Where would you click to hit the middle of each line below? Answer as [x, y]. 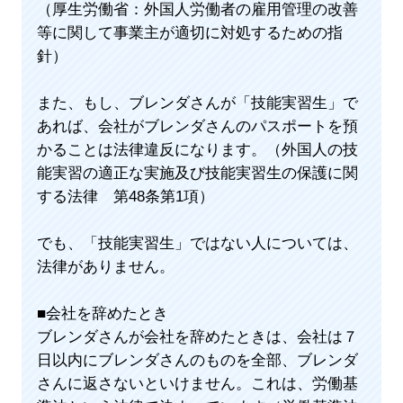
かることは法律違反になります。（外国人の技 [197, 150]
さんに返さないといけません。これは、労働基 [197, 384]
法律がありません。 [105, 267]
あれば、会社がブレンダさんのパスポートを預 [197, 127]
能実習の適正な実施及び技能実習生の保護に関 [197, 174]
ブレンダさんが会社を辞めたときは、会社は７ [197, 337]
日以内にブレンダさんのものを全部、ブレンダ [197, 361]
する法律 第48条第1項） [125, 197]
